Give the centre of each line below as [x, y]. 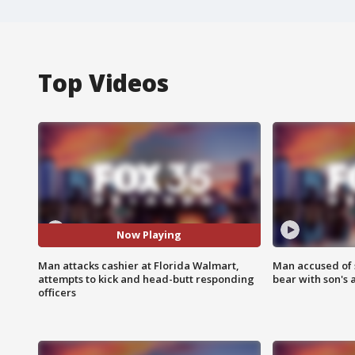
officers [57, 292]
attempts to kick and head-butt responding [146, 279]
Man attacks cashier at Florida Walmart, [139, 265]
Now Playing [149, 235]
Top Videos [103, 82]
